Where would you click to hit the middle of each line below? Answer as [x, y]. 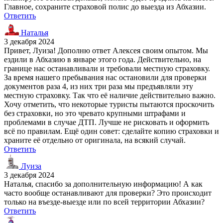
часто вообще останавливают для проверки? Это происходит [108, 193]
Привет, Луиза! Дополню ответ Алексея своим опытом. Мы [106, 50]
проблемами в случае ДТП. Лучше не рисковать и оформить [107, 122]
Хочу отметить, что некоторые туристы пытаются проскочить [109, 104]
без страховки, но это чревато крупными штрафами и [95, 113]
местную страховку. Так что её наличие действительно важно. [110, 95]
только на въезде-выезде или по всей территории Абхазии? [104, 202]
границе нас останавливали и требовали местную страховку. [107, 68]
